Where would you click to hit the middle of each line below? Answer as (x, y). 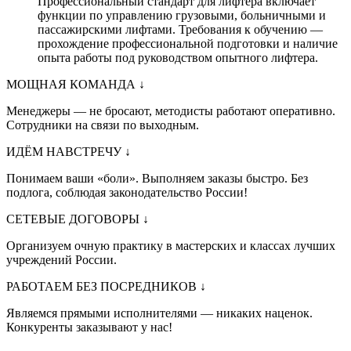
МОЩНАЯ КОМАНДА (72, 85)
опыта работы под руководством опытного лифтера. (178, 58)
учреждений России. (62, 260)
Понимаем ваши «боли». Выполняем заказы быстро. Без (157, 179)
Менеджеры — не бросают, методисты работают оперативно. (171, 111)
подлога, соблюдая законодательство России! (127, 193)
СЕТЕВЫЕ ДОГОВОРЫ (74, 219)
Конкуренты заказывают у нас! (89, 327)
